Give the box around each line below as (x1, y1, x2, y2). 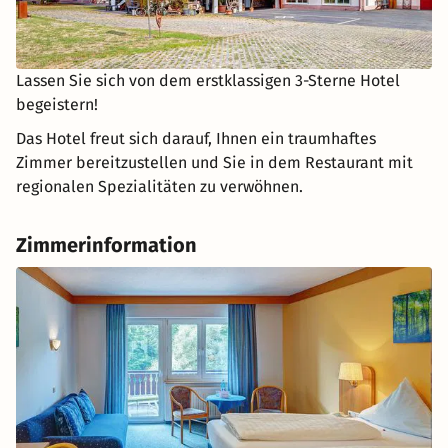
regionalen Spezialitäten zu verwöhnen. (16, 177, 303, 197)
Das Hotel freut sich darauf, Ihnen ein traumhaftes (16, 129, 376, 149)
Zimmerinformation (16, 233, 197, 258)
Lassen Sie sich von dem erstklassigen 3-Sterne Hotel (16, 71, 400, 91)
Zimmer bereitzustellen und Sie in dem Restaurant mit (16, 153, 413, 173)
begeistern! (16, 95, 98, 115)
